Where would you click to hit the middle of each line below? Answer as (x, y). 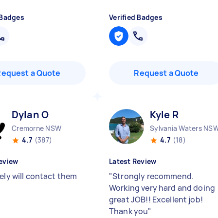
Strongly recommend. (153, 176)
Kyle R (164, 115)
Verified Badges (136, 17)
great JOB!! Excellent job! (156, 200)
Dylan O (30, 115)
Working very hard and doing (162, 188)
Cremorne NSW (36, 128)
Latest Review (133, 161)
